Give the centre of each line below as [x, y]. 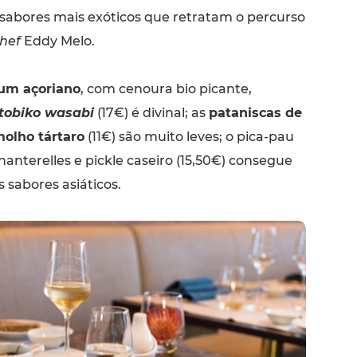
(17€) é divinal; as [151, 112]
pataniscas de [255, 112]
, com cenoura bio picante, [166, 88]
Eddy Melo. [57, 41]
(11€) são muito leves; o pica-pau [189, 136]
